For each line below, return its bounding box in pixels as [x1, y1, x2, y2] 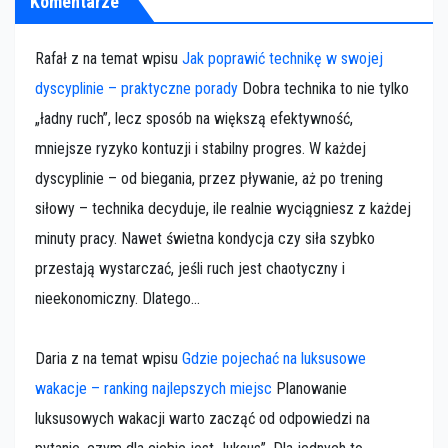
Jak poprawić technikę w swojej [182, 49, 383, 69]
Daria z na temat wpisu [35, 349, 182, 369]
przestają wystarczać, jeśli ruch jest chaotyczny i [35, 259, 345, 279]
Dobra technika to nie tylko [238, 79, 409, 99]
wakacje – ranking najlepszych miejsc [35, 379, 272, 399]
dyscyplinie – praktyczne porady [35, 79, 238, 99]
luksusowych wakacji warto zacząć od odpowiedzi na [35, 409, 370, 429]
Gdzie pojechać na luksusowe [182, 349, 366, 369]
